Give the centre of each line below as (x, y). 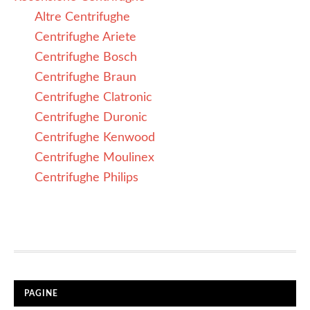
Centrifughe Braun (85, 77)
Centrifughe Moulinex (94, 158)
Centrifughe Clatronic (93, 98)
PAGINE (41, 293)
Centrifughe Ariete (85, 37)
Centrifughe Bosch (86, 57)
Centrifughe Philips (86, 178)
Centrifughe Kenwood (95, 138)
